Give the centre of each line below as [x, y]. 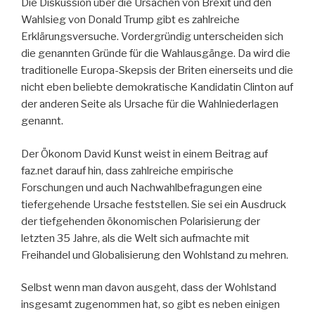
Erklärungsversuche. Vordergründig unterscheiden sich [152, 37]
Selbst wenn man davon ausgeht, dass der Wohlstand [149, 288]
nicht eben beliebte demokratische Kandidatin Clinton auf [157, 88]
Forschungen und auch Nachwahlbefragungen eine [142, 187]
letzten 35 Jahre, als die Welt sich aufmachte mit [135, 238]
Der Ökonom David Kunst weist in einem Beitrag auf [144, 154]
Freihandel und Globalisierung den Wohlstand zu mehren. [155, 255]
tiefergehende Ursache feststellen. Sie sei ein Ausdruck [154, 204]
